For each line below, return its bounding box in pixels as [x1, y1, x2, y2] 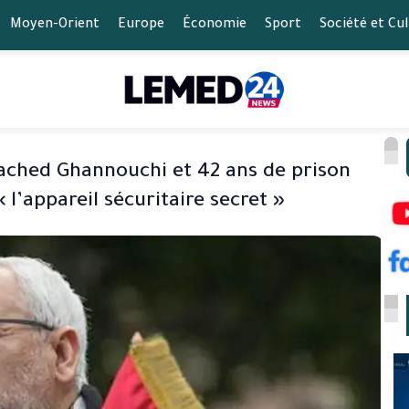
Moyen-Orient [9, 17, 100, 33]
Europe [117, 17, 164, 33]
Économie [182, 17, 246, 33]
